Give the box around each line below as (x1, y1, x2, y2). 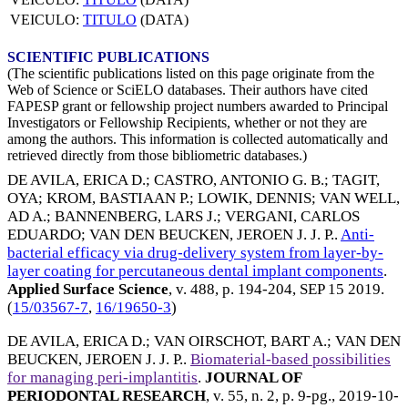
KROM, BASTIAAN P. (46, 189, 189, 208)
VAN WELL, (320, 189, 400, 208)
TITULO (83, 11, 137, 27)
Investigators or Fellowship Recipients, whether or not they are (7, 114, 367, 130)
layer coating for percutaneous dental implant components (7, 262, 383, 280)
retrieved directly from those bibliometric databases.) (7, 147, 307, 163)
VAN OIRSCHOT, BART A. (154, 331, 327, 350)
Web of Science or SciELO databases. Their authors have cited (7, 81, 368, 97)
